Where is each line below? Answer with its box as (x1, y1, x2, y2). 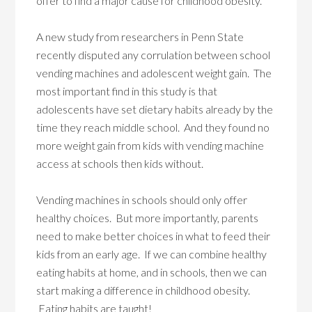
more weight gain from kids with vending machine (36, 139, 265, 152)
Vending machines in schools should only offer (36, 193, 248, 206)
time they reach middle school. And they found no (36, 120, 270, 134)
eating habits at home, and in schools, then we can (36, 265, 267, 279)
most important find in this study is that (36, 84, 218, 97)
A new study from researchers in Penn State (36, 30, 244, 43)
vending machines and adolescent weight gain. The (36, 66, 272, 79)
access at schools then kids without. (36, 157, 204, 170)
